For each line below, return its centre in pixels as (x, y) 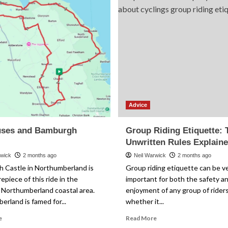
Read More (141, 218)
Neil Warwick (150, 155)
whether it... (145, 201)
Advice (138, 105)
